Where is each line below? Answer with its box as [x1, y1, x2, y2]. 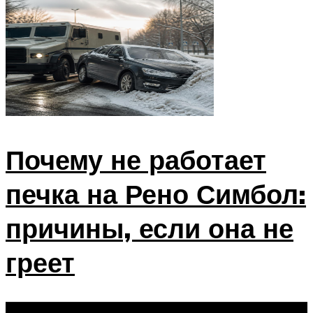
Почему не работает [6, 143, 266, 177]
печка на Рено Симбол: [6, 177, 306, 212]
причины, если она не [6, 211, 293, 246]
